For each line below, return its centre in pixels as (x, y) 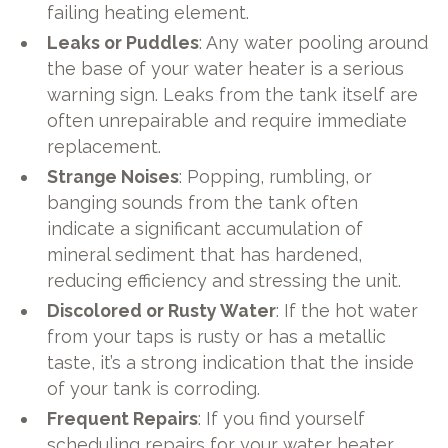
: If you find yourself (282, 418)
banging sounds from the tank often (203, 202)
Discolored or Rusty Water (162, 310)
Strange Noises (113, 176)
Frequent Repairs (123, 418)
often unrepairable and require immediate (227, 120)
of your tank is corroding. (154, 388)
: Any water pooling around (314, 42)
